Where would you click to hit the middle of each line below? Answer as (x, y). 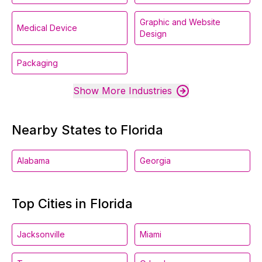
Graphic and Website (180, 22)
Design (153, 34)
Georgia (155, 161)
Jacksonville (41, 234)
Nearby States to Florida (87, 130)
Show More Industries (123, 91)
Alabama (33, 161)
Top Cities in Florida (72, 204)
